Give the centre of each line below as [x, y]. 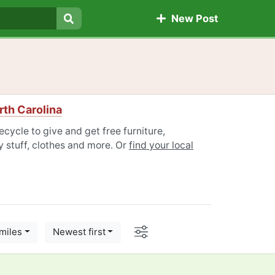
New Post [192, 19]
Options [168, 230]
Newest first [79, 232]
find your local [161, 145]
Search [86, 33]
